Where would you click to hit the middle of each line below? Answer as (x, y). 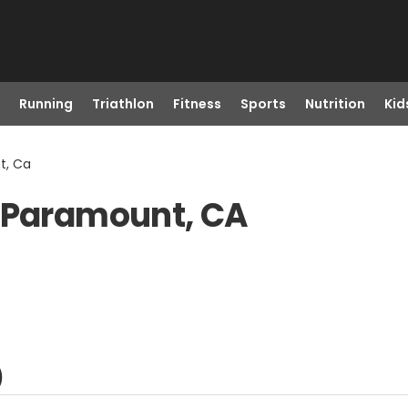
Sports (263, 104)
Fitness (197, 104)
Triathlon (122, 104)
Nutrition (335, 104)
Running (46, 104)
